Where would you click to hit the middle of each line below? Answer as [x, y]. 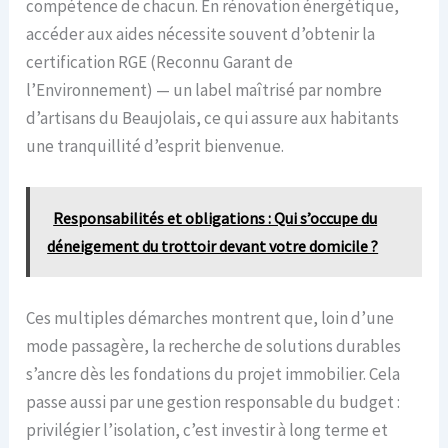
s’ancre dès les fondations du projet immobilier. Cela [213, 374]
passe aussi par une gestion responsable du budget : [213, 402]
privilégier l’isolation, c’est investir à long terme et [207, 430]
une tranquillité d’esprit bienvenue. [155, 145]
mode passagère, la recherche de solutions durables [214, 346]
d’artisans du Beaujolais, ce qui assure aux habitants [213, 117]
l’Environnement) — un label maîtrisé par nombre [204, 89]
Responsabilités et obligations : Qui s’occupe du [215, 218]
